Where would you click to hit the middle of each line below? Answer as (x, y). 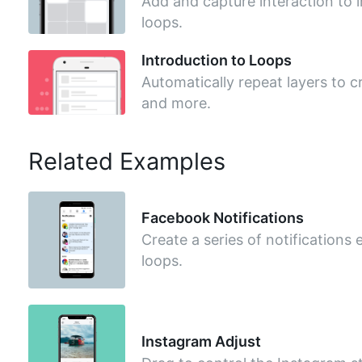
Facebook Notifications (222, 217)
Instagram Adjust (201, 341)
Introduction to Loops (216, 60)
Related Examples (126, 161)
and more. (176, 103)
